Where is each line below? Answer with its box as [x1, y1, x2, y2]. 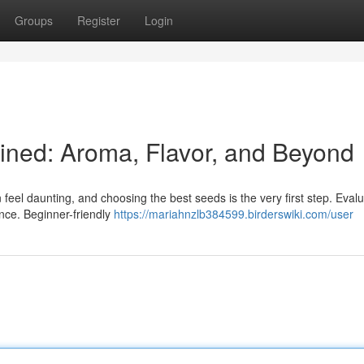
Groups [15, 12, 53, 28]
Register [77, 12, 120, 28]
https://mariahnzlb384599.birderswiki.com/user [114, 206, 353, 222]
